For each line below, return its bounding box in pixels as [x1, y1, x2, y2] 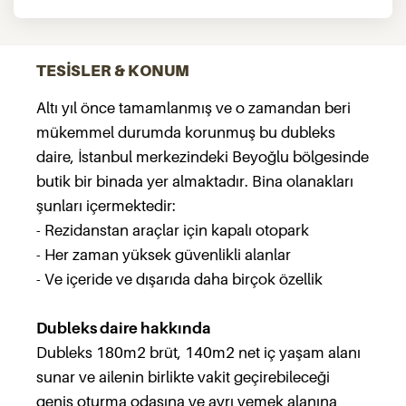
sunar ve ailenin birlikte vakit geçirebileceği [36, 368, 330, 386]
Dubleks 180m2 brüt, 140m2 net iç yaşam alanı [36, 343, 361, 362]
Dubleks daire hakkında [36, 319, 211, 337]
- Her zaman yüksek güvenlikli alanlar [36, 246, 291, 264]
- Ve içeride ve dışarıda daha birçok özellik [36, 270, 323, 288]
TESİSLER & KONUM [36, 62, 189, 80]
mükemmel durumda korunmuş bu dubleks [36, 123, 335, 141]
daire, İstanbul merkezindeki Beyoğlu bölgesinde [36, 148, 369, 166]
